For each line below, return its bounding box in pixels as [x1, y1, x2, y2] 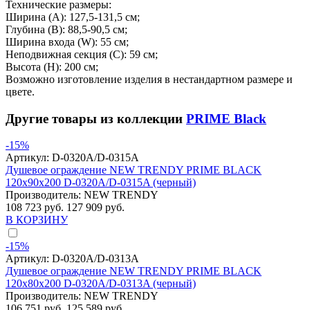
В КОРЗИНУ [6, 214, 68, 226]
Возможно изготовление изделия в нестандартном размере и [6, 73, 293, 85]
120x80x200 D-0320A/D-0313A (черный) [6, 277, 196, 290]
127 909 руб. [66, 201, 125, 214]
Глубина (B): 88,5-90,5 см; [6, 23, 127, 35]
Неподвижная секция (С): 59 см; [6, 48, 158, 60]
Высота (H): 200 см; [6, 60, 98, 73]
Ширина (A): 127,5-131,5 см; [6, 10, 140, 23]
